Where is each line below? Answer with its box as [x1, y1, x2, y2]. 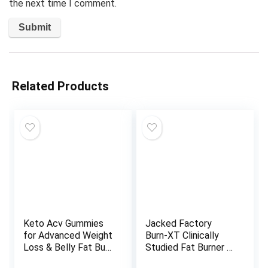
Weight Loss [145, 254, 199, 266]
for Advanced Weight [23, 230, 113, 242]
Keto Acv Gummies [23, 218, 104, 230]
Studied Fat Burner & [145, 242, 233, 254]
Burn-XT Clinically [145, 230, 220, 242]
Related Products [12, 79, 109, 94]
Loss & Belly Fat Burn [23, 242, 114, 254]
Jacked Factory [145, 218, 212, 230]
